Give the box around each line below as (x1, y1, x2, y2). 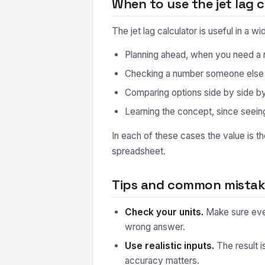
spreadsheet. (112, 146, 166, 157)
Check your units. (125, 206, 203, 218)
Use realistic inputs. (125, 240, 214, 251)
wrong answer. (125, 221, 185, 232)
